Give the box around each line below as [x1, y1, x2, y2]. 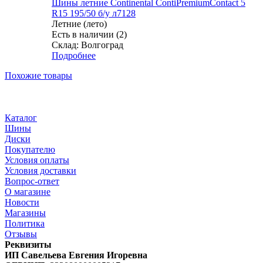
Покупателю [5, 144, 55, 155]
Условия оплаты [5, 155, 69, 166]
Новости [5, 197, 39, 208]
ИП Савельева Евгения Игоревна [5, 250, 147, 261]
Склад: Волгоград [52, 40, 123, 50]
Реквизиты [5, 240, 52, 250]
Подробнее [52, 50, 96, 61]
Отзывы [5, 229, 37, 240]
